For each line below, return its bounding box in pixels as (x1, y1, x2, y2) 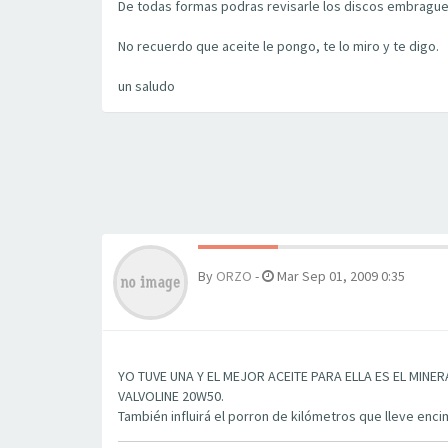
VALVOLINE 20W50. (118, 387, 224, 405)
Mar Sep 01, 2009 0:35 (274, 267, 405, 285)
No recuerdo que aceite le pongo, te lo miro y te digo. (118, 37, 439, 55)
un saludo (118, 77, 175, 95)
